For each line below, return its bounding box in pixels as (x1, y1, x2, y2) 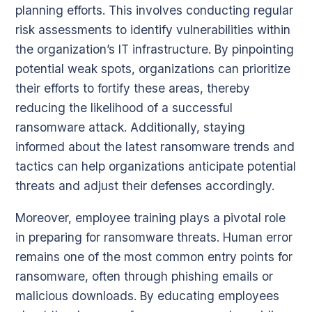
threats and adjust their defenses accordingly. (15, 178, 274, 193)
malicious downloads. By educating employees (15, 288, 279, 303)
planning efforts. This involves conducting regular (15, 2, 293, 17)
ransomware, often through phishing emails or (15, 268, 273, 283)
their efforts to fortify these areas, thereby (15, 80, 250, 95)
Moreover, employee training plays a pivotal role (15, 210, 286, 225)
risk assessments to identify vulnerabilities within (15, 22, 290, 37)
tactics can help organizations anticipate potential (15, 158, 296, 173)
